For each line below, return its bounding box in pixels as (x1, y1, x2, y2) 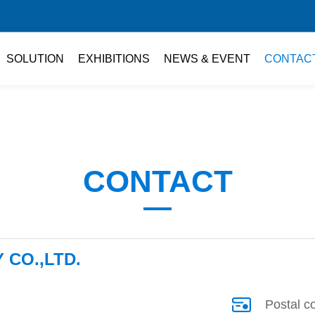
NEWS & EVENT (163, 52, 250, 65)
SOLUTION (6, 52, 64, 65)
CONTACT (82, 164, 233, 198)
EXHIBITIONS (77, 52, 150, 65)
